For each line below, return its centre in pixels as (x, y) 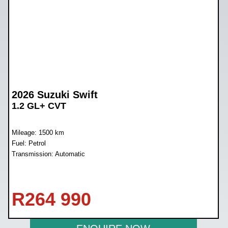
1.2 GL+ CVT (39, 106)
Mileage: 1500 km (38, 132)
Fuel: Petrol (29, 143)
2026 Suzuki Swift (55, 94)
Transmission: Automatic (49, 154)
